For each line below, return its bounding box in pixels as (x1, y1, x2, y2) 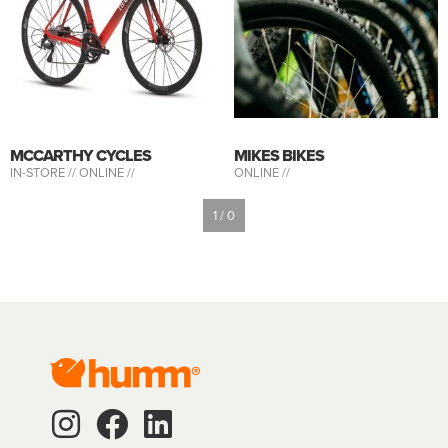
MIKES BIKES (234, 144, 324, 167)
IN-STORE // (10, 163, 79, 182)
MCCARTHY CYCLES (10, 144, 151, 167)
